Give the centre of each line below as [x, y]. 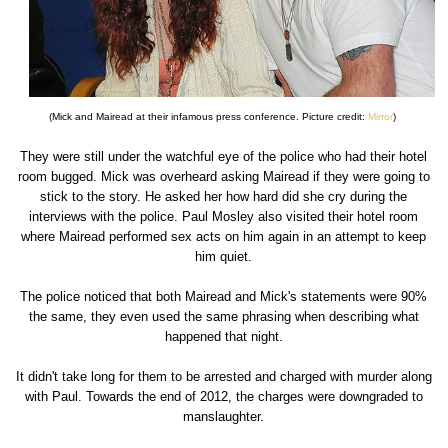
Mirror [380, 117]
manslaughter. [224, 417]
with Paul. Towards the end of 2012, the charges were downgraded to [223, 397]
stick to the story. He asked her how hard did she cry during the [224, 197]
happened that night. [223, 337]
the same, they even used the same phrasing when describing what [223, 317]
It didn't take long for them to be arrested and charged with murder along [223, 377]
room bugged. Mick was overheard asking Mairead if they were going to [223, 177]
